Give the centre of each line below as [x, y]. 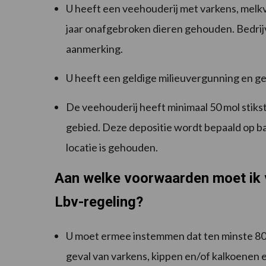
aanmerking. [96, 49]
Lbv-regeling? [99, 202]
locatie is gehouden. [113, 148]
